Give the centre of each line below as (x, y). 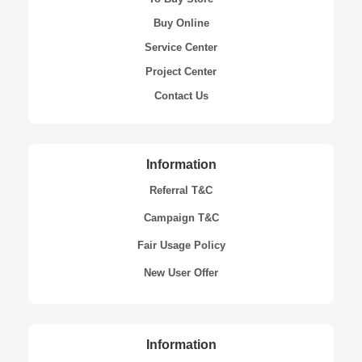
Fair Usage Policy (181, 246)
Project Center (181, 72)
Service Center (181, 48)
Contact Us (181, 96)
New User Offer (181, 273)
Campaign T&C (181, 218)
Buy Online (181, 23)
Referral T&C (181, 191)
